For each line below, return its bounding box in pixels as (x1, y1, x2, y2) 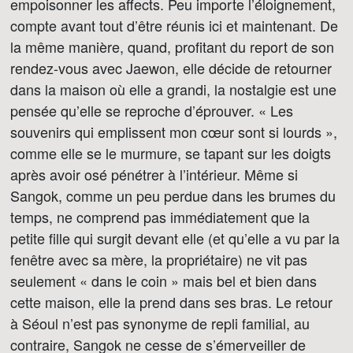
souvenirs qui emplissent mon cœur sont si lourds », (10, 121, 337, 142)
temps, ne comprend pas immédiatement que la (10, 206, 310, 227)
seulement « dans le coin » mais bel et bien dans (10, 270, 317, 291)
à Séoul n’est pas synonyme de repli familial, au (10, 313, 310, 333)
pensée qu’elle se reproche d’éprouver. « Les (10, 100, 293, 121)
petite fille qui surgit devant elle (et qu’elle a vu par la (10, 228, 340, 248)
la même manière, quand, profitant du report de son (10, 36, 334, 57)
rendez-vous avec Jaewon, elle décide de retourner (10, 58, 332, 78)
